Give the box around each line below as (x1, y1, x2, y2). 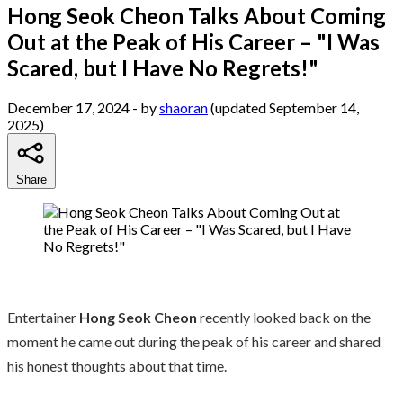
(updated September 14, (210, 98, 359, 116)
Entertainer (7, 308, 79, 326)
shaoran (159, 98, 208, 116)
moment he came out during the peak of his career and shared (7, 332, 381, 350)
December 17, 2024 (7, 98, 130, 116)
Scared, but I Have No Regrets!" (7, 54, 318, 81)
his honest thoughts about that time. (7, 356, 227, 374)
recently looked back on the (197, 308, 371, 326)
